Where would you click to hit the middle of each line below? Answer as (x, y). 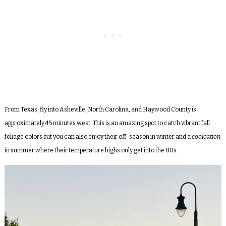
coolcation (206, 136)
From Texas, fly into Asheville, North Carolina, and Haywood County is (100, 109)
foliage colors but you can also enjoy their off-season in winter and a (98, 136)
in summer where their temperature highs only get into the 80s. (91, 150)
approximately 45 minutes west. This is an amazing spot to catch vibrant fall (107, 123)
